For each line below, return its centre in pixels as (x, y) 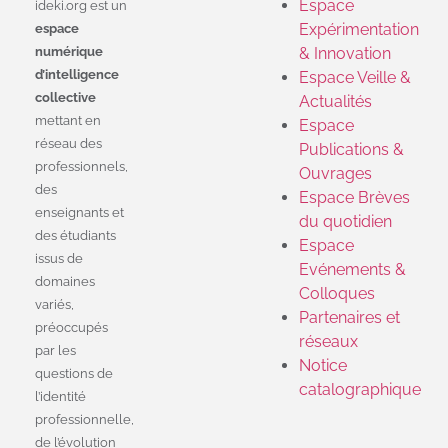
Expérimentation (359, 29)
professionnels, (81, 166)
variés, (54, 304)
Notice (323, 365)
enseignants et (79, 212)
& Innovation (345, 53)
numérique (69, 51)
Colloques (337, 293)
